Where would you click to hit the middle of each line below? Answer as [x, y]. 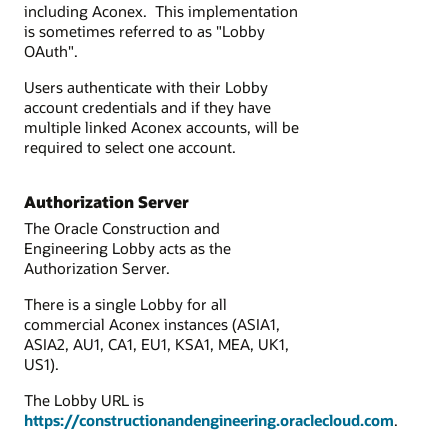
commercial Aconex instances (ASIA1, [152, 323]
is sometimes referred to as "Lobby [144, 30]
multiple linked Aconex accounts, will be [161, 127]
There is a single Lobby [105, 303]
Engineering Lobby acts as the [127, 247]
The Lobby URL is [84, 400]
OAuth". [51, 50]
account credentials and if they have [147, 107]
